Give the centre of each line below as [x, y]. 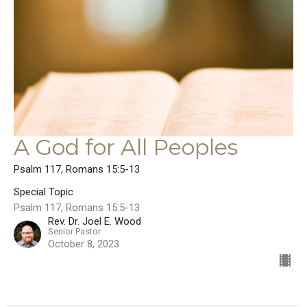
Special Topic [44, 192]
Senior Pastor [74, 232]
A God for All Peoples [126, 147]
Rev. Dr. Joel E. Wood [95, 222]
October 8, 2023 [84, 244]
